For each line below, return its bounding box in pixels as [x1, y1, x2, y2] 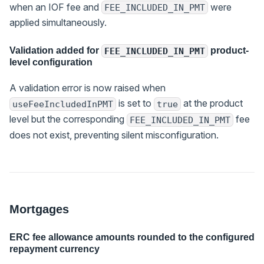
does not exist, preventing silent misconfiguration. [9, 128, 219, 141]
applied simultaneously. [9, 16, 107, 29]
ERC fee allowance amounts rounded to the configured [9, 232, 255, 242]
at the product [181, 97, 243, 110]
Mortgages [9, 202, 69, 216]
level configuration [9, 57, 93, 68]
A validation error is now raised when [9, 82, 166, 94]
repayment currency [9, 243, 100, 254]
